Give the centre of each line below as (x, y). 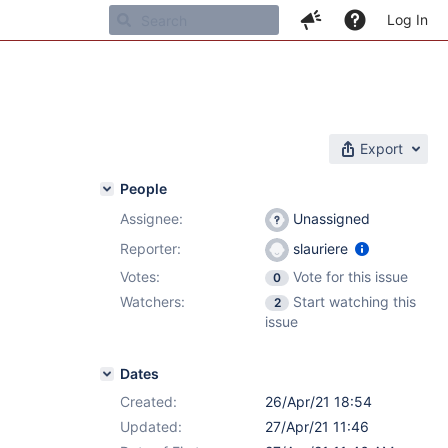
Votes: (140, 276)
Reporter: (150, 248)
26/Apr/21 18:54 (318, 401)
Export (381, 148)
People (143, 188)
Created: (148, 401)
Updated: (151, 426)
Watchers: (152, 301)
